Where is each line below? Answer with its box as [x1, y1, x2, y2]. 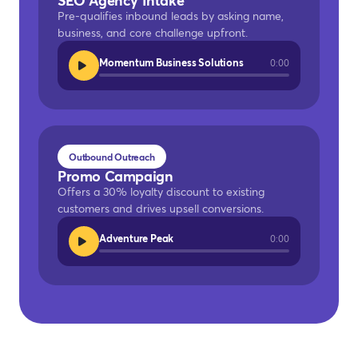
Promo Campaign [58, 166, 173, 185]
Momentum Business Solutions [99, 55, 244, 70]
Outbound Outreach [69, 150, 155, 163]
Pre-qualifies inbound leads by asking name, [58, 8, 284, 23]
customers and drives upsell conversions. [58, 201, 264, 216]
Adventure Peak [99, 231, 174, 245]
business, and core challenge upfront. [58, 25, 248, 40]
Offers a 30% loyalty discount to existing [58, 184, 265, 199]
